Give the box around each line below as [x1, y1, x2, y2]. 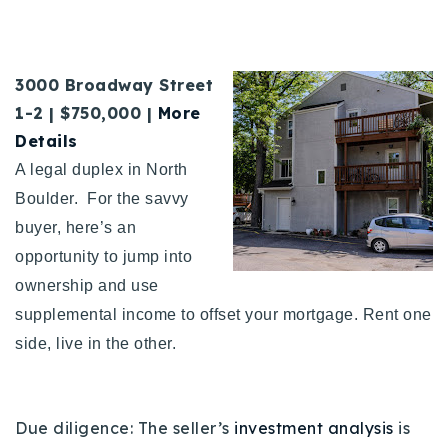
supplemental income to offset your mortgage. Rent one [15, 305, 432, 323]
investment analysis [234, 417, 394, 438]
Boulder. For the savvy [15, 189, 189, 207]
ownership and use [15, 276, 159, 294]
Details [15, 130, 78, 151]
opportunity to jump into [15, 247, 192, 265]
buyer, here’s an [15, 218, 136, 236]
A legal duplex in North [15, 160, 188, 178]
